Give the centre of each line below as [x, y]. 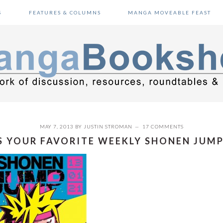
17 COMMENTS [163, 126]
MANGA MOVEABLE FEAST [169, 12]
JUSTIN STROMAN [108, 126]
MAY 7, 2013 [56, 126]
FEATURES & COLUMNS [65, 12]
